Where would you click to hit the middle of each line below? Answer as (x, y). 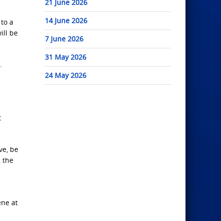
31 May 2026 (66, 57)
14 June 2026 (66, 21)
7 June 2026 (64, 39)
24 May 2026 (66, 75)
